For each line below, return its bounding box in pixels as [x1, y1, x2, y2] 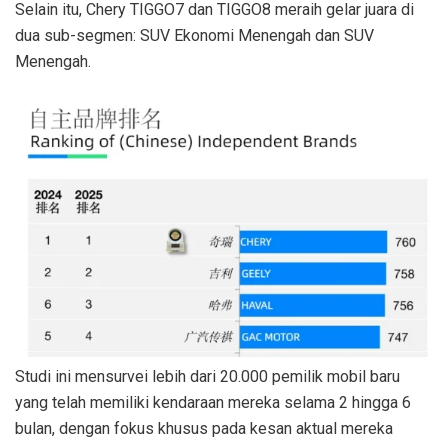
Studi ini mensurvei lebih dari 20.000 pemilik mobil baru [15, 366, 400, 386]
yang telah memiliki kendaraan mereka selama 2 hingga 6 [15, 392, 411, 412]
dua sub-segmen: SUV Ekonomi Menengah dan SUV [15, 26, 374, 46]
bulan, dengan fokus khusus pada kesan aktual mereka [15, 418, 393, 438]
